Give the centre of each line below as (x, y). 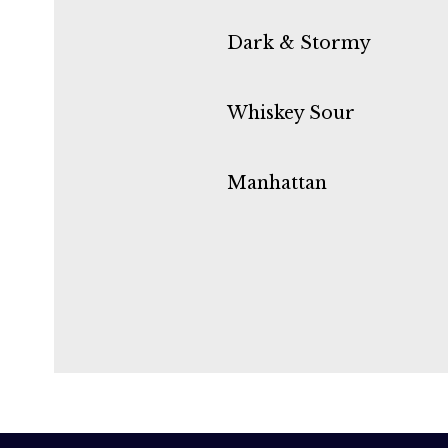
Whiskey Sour (291, 112)
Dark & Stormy (299, 42)
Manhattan (277, 182)
